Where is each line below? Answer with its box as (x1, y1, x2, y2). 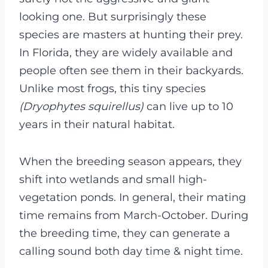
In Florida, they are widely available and (19, 46, 233, 60)
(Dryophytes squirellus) (19, 100, 144, 114)
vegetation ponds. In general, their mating (19, 191, 246, 205)
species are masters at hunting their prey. (19, 28, 243, 42)
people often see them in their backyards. (19, 64, 243, 78)
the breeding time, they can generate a (19, 227, 230, 240)
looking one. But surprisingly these (19, 10, 206, 24)
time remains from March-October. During (19, 209, 248, 223)
